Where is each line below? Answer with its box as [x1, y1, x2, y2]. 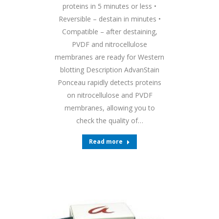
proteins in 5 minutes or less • [63, 1, 156, 11]
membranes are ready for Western [55, 52, 164, 62]
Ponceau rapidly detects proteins [58, 78, 161, 87]
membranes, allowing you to [64, 103, 155, 112]
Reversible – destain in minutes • [58, 14, 161, 23]
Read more [89, 137, 123, 146]
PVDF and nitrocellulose [72, 40, 147, 49]
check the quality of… [76, 116, 143, 125]
